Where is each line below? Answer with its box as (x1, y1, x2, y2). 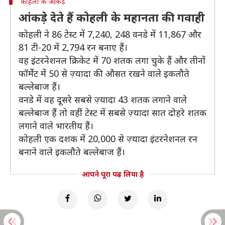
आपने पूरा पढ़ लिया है (81, 169, 144, 179)
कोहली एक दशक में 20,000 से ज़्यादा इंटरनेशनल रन (19, 133, 197, 145)
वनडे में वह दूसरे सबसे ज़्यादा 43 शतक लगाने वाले (19, 93, 187, 105)
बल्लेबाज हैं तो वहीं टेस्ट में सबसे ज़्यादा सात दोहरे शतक (19, 106, 206, 119)
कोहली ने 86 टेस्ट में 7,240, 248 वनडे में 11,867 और (19, 28, 201, 40)
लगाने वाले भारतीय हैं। (19, 120, 93, 132)
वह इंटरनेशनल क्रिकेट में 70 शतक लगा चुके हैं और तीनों (19, 54, 205, 66)
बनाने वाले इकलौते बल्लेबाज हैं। (19, 146, 125, 158)
